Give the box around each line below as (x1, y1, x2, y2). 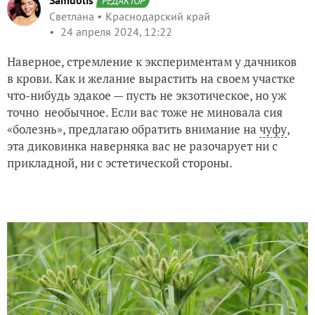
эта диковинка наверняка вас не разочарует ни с (7, 138, 278, 154)
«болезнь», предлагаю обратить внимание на (7, 121, 259, 137)
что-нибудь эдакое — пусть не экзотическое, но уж (7, 87, 286, 103)
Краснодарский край (105, 9, 210, 23)
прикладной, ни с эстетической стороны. (7, 155, 233, 171)
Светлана (49, 9, 94, 23)
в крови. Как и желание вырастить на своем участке (7, 70, 295, 86)
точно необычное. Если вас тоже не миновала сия (7, 104, 283, 120)
